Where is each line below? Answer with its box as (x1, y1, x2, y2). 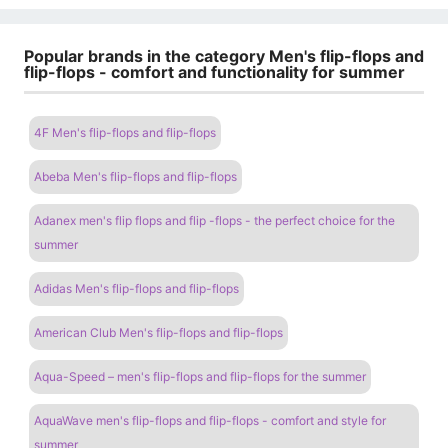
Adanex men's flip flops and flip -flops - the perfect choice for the (34, 213, 395, 229)
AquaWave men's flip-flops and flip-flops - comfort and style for (34, 413, 386, 429)
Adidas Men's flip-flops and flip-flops (34, 281, 239, 297)
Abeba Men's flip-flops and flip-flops (34, 169, 237, 185)
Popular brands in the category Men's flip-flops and (24, 45, 424, 66)
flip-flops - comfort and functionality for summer (24, 61, 405, 82)
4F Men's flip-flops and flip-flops (34, 125, 216, 141)
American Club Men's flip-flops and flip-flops (34, 325, 283, 341)
